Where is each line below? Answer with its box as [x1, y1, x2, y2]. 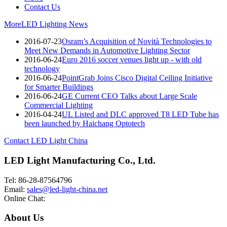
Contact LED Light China [4, 136, 88, 145]
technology [24, 64, 60, 73]
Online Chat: [4, 194, 45, 203]
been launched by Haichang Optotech [24, 119, 145, 128]
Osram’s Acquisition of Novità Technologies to [62, 37, 212, 46]
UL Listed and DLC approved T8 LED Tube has [62, 110, 219, 119]
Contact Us [24, 3, 60, 12]
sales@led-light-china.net [27, 184, 107, 194]
